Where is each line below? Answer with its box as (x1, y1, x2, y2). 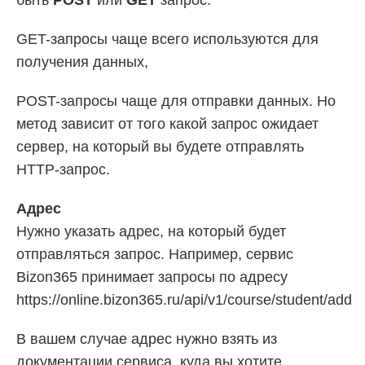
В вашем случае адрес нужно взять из (16, 330, 277, 347)
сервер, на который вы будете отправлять (16, 138, 304, 155)
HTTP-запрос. (16, 161, 110, 178)
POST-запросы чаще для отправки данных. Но (16, 92, 336, 109)
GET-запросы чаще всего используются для (16, 30, 319, 47)
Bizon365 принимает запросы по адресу (16, 268, 288, 285)
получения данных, (16, 53, 148, 70)
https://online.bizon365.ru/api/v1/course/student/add (16, 291, 352, 308)
